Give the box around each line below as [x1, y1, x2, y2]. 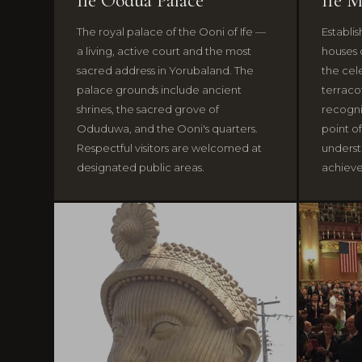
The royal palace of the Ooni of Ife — [77, 25, 267, 39]
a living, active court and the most [77, 44, 252, 58]
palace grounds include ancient [77, 83, 242, 97]
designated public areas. [77, 161, 205, 175]
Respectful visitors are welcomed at [77, 141, 263, 155]
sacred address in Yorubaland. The [77, 64, 255, 78]
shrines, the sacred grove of [77, 103, 220, 116]
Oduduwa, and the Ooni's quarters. [77, 122, 259, 136]
